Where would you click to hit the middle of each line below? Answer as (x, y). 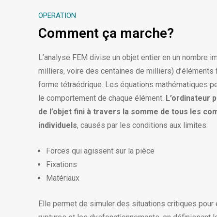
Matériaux (63, 178)
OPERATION (57, 16)
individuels (58, 125)
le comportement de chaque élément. (102, 98)
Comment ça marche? (106, 33)
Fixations (62, 165)
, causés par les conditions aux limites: (143, 125)
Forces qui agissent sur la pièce (101, 151)
